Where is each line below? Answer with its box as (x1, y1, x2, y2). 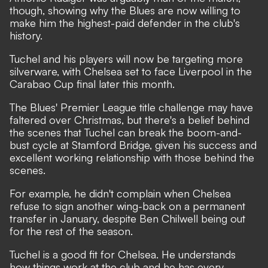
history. (10, 29, 42, 42)
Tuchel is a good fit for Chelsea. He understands (10, 248, 236, 261)
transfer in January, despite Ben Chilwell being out (10, 212, 245, 225)
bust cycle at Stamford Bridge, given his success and (10, 138, 257, 151)
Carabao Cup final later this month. (10, 77, 175, 90)
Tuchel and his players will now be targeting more (10, 52, 243, 65)
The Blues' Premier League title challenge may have (10, 100, 253, 114)
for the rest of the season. (10, 224, 133, 237)
